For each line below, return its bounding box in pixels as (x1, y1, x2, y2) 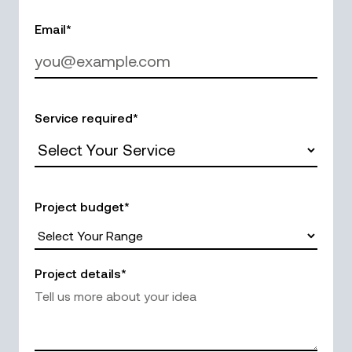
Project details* (35, 266, 126, 281)
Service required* (35, 110, 138, 126)
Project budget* (35, 199, 130, 214)
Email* (35, 21, 71, 37)
